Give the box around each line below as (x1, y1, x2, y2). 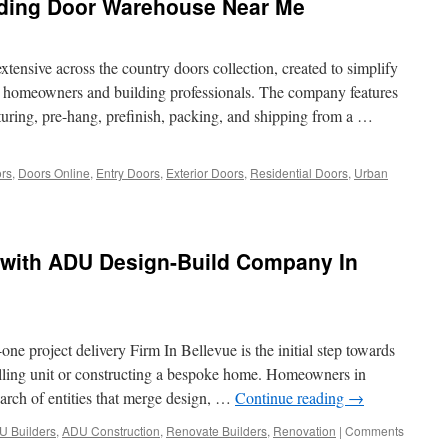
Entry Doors (96, 164, 160, 181)
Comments (345, 422, 404, 439)
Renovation (273, 422, 336, 439)
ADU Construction (62, 422, 160, 439)
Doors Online (18, 164, 90, 181)
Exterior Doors (166, 164, 244, 181)
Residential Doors (250, 164, 348, 181)
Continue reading (235, 387, 348, 408)
